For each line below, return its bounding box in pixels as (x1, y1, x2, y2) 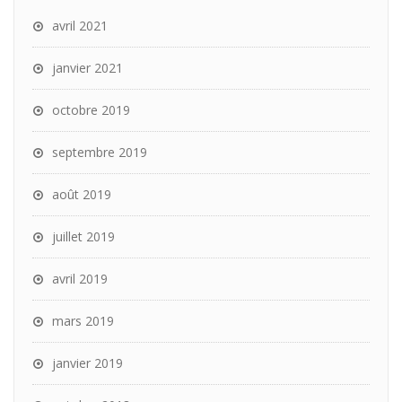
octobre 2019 (52, 101, 130, 118)
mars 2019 (52, 312, 114, 329)
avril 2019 (52, 270, 108, 287)
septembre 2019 (52, 144, 147, 161)
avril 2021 (52, 17, 108, 34)
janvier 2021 (52, 59, 123, 76)
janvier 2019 (52, 354, 123, 371)
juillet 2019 (52, 228, 115, 245)
